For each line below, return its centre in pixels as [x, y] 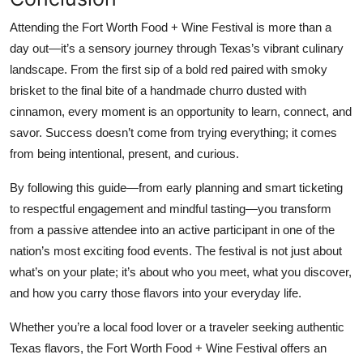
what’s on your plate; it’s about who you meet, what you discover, [181, 271]
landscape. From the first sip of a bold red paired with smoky [169, 69]
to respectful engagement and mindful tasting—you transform [171, 208]
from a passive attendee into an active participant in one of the [172, 229]
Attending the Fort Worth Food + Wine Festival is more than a [171, 27]
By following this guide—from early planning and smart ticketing [176, 187]
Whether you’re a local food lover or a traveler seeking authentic [177, 327]
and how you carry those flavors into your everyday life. [156, 293]
